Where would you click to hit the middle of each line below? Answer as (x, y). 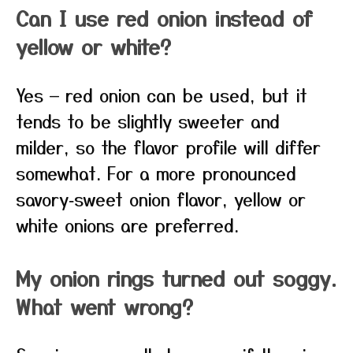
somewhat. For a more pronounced (156, 173)
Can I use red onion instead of (164, 18)
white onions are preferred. (127, 225)
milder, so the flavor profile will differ (168, 147)
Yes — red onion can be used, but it (162, 95)
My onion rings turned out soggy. (176, 278)
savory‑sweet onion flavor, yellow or (161, 199)
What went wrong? (104, 306)
